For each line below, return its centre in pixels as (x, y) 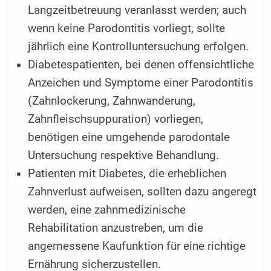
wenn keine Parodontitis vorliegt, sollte (127, 29)
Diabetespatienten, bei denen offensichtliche (141, 65)
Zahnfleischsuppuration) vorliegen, (116, 119)
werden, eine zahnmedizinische (107, 210)
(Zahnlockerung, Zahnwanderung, (112, 101)
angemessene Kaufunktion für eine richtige (137, 247)
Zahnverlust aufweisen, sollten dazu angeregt (142, 192)
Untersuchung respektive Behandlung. (124, 156)
